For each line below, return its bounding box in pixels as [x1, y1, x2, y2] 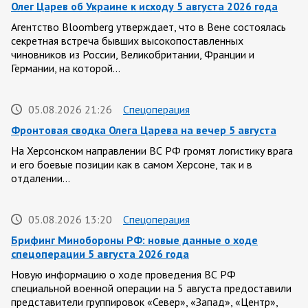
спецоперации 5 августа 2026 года [11, 246, 189, 261]
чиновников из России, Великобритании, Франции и [11, 47, 254, 61]
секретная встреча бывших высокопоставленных [11, 33, 243, 47]
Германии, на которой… [11, 60, 120, 75]
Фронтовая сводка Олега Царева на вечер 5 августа [11, 122, 276, 137]
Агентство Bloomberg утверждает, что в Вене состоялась [11, 19, 286, 34]
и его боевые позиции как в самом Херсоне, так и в [11, 157, 252, 171]
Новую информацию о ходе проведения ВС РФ [11, 267, 236, 281]
